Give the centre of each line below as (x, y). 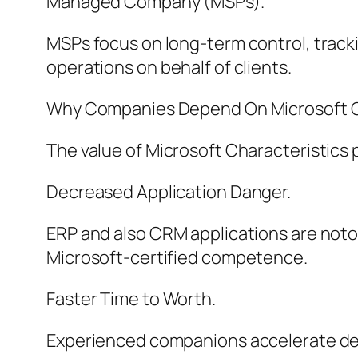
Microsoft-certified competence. (177, 258)
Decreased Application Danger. (169, 192)
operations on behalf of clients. (169, 68)
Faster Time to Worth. (131, 299)
